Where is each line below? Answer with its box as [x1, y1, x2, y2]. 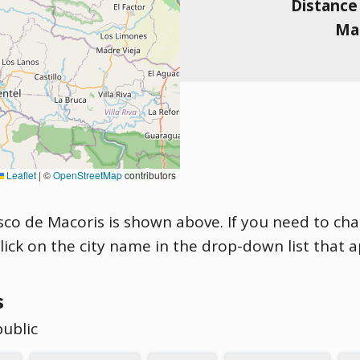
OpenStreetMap [53, 168, 122, 182]
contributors [122, 168, 176, 182]
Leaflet [4, 168, 36, 182]
